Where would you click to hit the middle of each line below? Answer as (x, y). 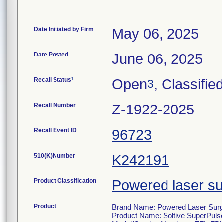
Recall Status (53, 80)
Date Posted (51, 55)
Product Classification (65, 181)
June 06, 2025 (157, 59)
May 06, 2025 (155, 34)
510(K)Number (55, 156)
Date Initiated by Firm (64, 29)
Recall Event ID (55, 130)
